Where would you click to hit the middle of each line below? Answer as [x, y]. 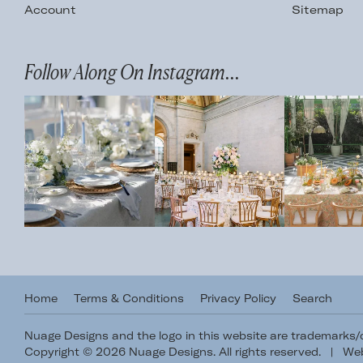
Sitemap [318, 10]
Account [50, 10]
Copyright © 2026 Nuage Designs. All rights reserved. [174, 352]
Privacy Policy [238, 299]
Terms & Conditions [129, 299]
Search [312, 299]
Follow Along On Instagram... [132, 72]
